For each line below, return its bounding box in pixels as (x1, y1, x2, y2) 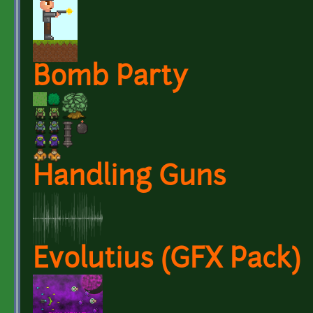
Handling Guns (33, 164, 226, 192)
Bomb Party (33, 64, 187, 92)
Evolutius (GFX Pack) (33, 247, 300, 275)
